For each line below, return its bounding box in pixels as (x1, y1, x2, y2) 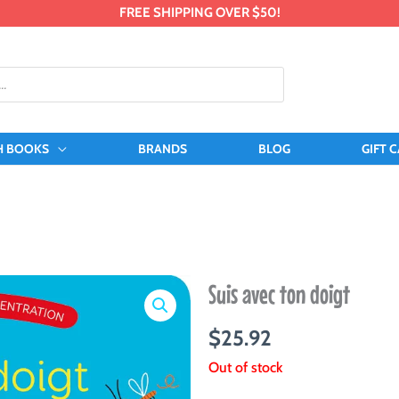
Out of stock (208, 358, 282, 376)
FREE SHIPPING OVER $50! (118, 4, 281, 20)
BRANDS (137, 141, 187, 158)
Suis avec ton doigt (208, 278, 350, 309)
